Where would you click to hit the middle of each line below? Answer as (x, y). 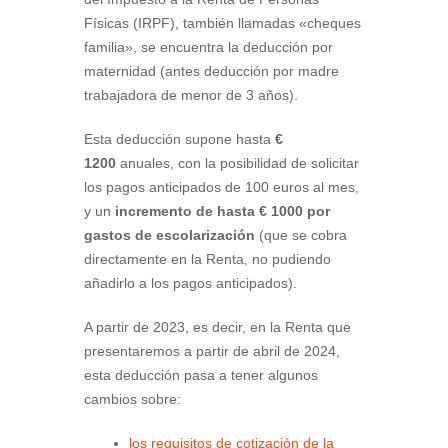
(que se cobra (301, 235)
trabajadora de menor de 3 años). (191, 95)
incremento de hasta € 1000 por (222, 211)
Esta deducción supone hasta (179, 139)
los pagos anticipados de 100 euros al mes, (221, 187)
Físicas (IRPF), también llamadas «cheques (222, 23)
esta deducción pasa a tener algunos (201, 375)
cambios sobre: (132, 399)
